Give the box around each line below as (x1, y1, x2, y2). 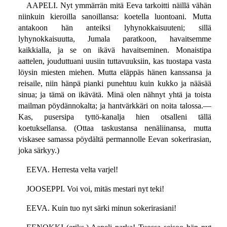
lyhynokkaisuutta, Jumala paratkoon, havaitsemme (18, 34, 211, 44)
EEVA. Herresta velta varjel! (26, 165, 118, 174)
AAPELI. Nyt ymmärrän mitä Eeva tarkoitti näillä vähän (26, 1, 211, 10)
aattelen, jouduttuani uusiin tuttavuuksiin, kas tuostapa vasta (18, 57, 211, 66)
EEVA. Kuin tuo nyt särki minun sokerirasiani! (26, 204, 176, 213)
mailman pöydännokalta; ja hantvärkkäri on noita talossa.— (18, 101, 211, 110)
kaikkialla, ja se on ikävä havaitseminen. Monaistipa (18, 46, 211, 55)
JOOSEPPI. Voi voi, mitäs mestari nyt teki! (26, 184, 164, 194)
